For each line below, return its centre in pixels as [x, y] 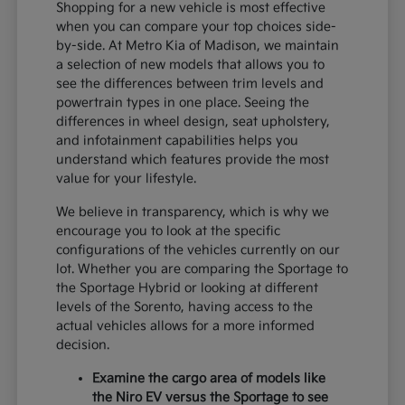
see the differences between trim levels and [190, 83]
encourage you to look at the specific [169, 231]
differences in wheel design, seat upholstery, [193, 121]
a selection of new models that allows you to [191, 64]
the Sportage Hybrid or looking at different [188, 287]
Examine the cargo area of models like [209, 378]
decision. [83, 344]
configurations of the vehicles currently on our [198, 250]
